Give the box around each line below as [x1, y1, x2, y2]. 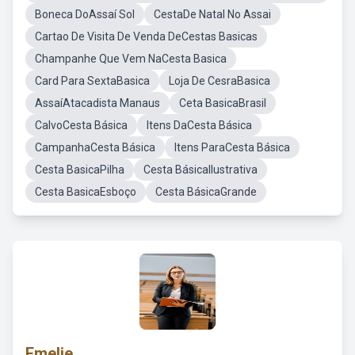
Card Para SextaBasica [35, 74, 150, 87]
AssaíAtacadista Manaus [35, 97, 160, 109]
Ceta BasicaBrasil [179, 97, 266, 109]
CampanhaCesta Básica [35, 141, 155, 154]
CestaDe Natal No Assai [154, 8, 271, 21]
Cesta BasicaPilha [35, 163, 124, 176]
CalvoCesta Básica [35, 119, 128, 132]
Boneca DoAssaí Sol [35, 8, 135, 21]
